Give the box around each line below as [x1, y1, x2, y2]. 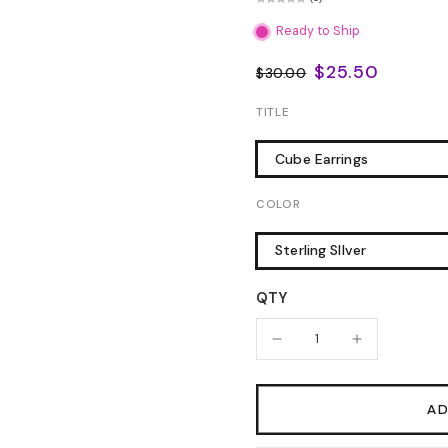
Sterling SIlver [275, 241, 367, 260]
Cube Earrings [275, 149, 368, 168]
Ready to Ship [276, 23, 360, 40]
